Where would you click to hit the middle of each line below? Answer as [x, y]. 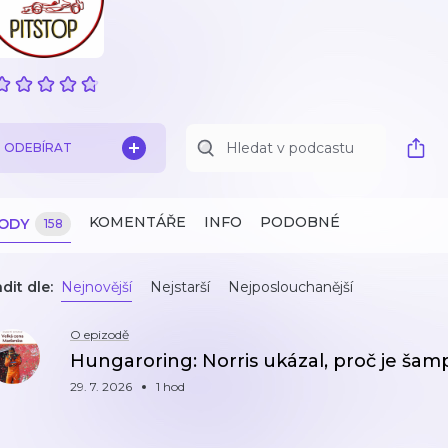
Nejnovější [96, 287]
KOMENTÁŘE [137, 222]
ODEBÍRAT [38, 147]
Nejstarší [180, 287]
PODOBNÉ [300, 222]
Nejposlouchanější [290, 287]
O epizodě [99, 334]
